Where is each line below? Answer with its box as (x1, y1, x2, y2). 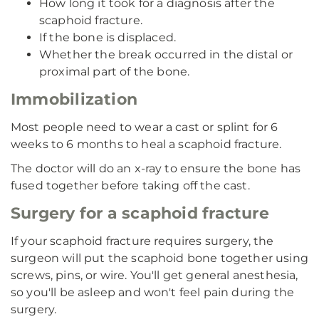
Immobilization (11, 90, 138, 109)
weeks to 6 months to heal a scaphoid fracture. (11, 137, 282, 151)
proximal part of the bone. (39, 65, 190, 78)
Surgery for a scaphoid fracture (11, 204, 269, 223)
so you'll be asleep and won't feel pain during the (11, 286, 295, 299)
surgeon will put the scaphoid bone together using (11, 251, 308, 265)
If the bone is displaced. (39, 31, 176, 44)
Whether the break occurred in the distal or (39, 48, 293, 61)
